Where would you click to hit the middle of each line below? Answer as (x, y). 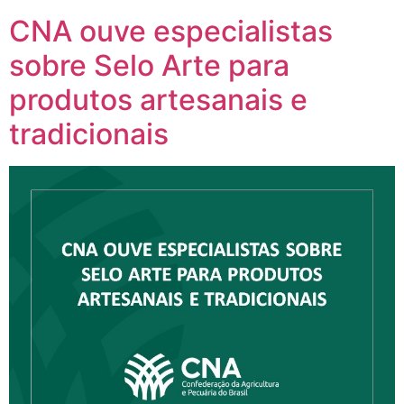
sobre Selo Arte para (149, 66)
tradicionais (89, 134)
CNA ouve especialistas (171, 32)
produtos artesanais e (158, 100)
